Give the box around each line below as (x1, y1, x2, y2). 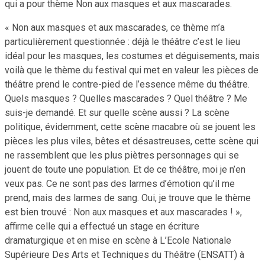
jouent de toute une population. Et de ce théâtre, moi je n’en (5, 163, 245, 175)
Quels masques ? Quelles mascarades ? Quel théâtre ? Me (5, 92, 247, 104)
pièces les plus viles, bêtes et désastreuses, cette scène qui (5, 135, 258, 147)
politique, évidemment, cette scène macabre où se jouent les (5, 121, 256, 132)
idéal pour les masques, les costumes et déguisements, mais (5, 50, 260, 62)
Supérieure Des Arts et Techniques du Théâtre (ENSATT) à (5, 248, 244, 260)
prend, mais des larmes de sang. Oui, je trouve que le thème (5, 192, 251, 203)
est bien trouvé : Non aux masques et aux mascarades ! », (5, 206, 242, 218)
